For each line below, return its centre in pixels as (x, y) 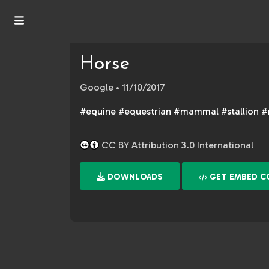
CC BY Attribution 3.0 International (176, 145)
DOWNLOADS (134, 177)
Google (97, 87)
